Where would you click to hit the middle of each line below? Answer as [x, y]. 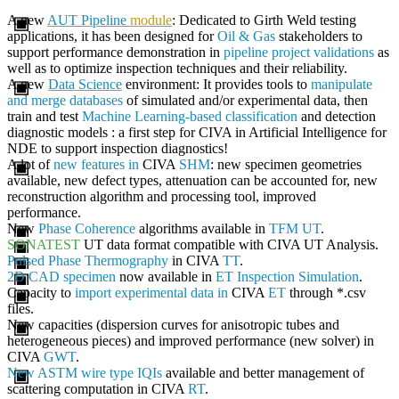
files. [20, 308]
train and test [45, 116]
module [149, 20]
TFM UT [295, 228]
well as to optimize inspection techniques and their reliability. [177, 68]
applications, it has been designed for [112, 36]
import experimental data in [151, 292]
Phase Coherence [87, 228]
